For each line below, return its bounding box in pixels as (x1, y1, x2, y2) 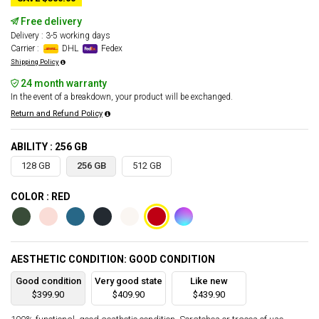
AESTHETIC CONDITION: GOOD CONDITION (11, 253, 215, 266)
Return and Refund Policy (11, 109, 103, 119)
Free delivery (19, 16, 82, 28)
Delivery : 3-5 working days (11, 31, 110, 41)
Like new (190, 276, 228, 287)
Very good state (95, 276, 162, 287)
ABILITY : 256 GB (11, 141, 88, 153)
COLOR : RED (11, 191, 70, 203)
